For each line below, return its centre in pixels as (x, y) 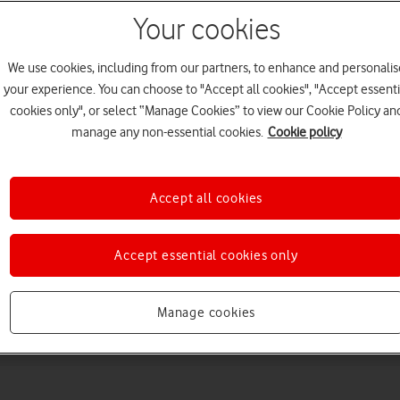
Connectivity (287, 284)
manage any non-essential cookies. (167, 132)
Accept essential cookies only (206, 255)
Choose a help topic (200, 183)
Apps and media (162, 284)
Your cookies (206, 30)
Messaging (37, 284)
